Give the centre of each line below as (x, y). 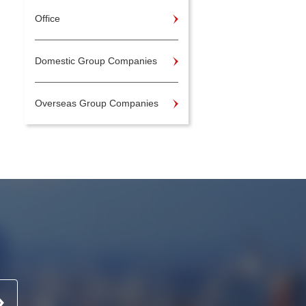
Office (47, 18)
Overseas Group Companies (97, 103)
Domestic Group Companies (96, 61)
